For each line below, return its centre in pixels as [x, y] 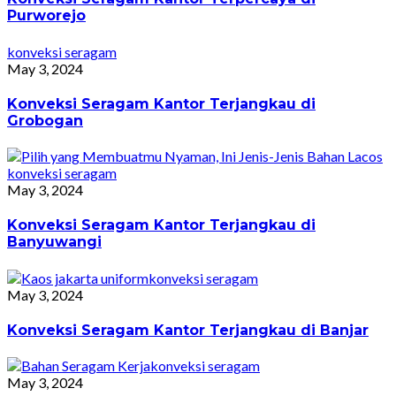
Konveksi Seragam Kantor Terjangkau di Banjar [188, 331]
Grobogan [45, 120]
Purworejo [46, 16]
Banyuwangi [54, 242]
